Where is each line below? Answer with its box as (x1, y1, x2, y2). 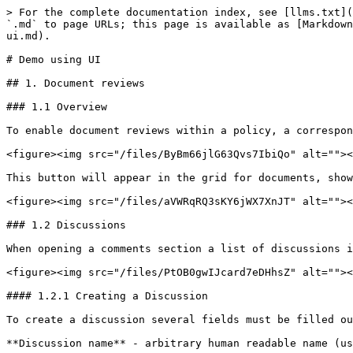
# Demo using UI (6, 54, 101, 65)
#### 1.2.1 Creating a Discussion (6, 290, 208, 302)
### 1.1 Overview (6, 101, 107, 113)
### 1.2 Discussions (6, 219, 126, 231)
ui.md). (6, 30, 50, 42)
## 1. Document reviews (6, 77, 145, 89)
